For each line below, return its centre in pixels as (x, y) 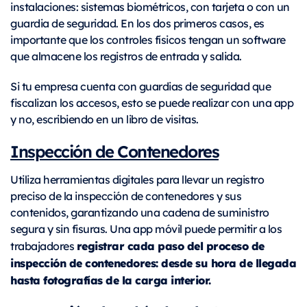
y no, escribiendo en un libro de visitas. (105, 119)
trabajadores (44, 246)
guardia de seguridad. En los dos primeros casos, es (137, 23)
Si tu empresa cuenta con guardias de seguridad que (140, 86)
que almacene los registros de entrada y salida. (126, 56)
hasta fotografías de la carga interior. (112, 280)
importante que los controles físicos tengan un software (148, 40)
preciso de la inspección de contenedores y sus (126, 196)
